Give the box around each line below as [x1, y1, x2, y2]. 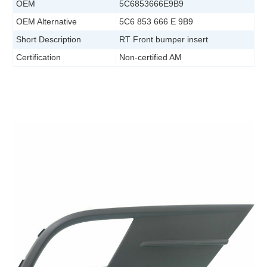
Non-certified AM [119, 52, 182, 63]
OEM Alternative [16, 17, 77, 27]
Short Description [16, 35, 81, 45]
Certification [16, 52, 61, 63]
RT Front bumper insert [119, 35, 208, 45]
